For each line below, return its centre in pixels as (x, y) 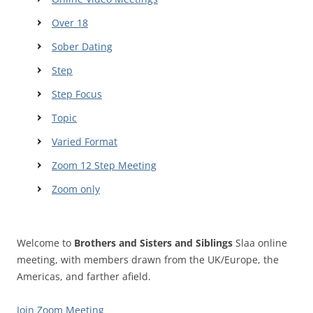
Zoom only (76, 189)
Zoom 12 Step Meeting (104, 166)
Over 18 (70, 23)
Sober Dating (82, 47)
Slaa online (260, 243)
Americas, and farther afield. (84, 277)
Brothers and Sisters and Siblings (153, 243)
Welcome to (45, 243)
